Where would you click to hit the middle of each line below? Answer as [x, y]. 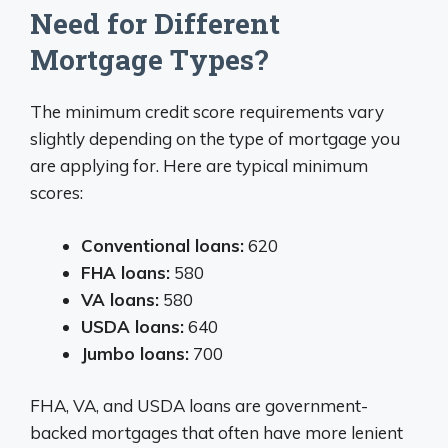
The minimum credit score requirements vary [207, 111]
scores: [56, 192]
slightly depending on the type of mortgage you [215, 138]
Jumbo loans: [135, 353]
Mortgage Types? [149, 59]
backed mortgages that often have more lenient [216, 432]
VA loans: [120, 299]
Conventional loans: [162, 245]
